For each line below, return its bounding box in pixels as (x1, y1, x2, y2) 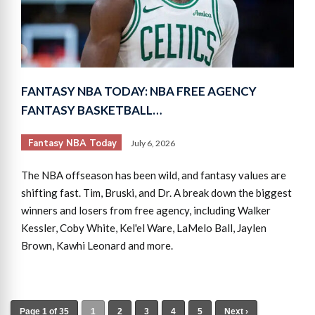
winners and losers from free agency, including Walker (21, 204, 271, 217)
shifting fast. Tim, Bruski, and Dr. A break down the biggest (21, 186, 292, 200)
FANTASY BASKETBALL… (21, 103, 162, 118)
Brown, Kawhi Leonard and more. (21, 239, 173, 252)
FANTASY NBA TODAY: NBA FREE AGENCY (21, 84, 257, 99)
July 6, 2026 (131, 138, 175, 149)
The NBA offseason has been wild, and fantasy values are (21, 169, 286, 182)
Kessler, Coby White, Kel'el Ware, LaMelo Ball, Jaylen (21, 221, 266, 235)
